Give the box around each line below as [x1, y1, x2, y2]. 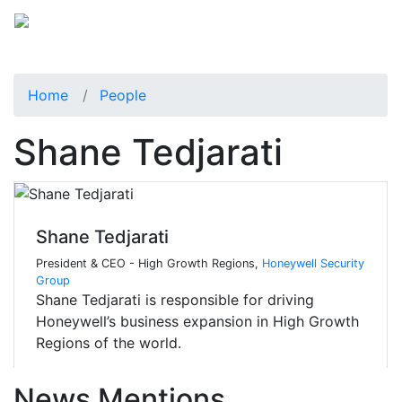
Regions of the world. [36, 334, 181, 353]
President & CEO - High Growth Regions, [36, 257, 262, 271]
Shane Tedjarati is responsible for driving [36, 291, 314, 310]
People [100, 85, 146, 104]
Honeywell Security [262, 257, 364, 271]
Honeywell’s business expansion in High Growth [36, 312, 359, 331]
